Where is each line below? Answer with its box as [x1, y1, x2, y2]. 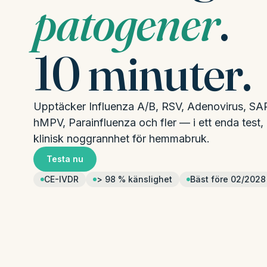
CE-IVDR [44, 174, 79, 184]
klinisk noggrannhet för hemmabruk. [33, 132, 210, 145]
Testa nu [46, 154, 83, 164]
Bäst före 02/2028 [190, 174, 266, 184]
